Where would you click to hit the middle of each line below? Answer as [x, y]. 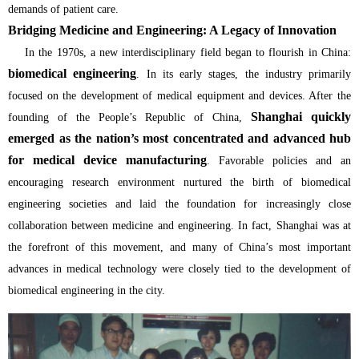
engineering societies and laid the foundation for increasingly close [179, 204]
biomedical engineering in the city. [87, 291]
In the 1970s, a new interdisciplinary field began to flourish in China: [179, 53]
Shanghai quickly [301, 117]
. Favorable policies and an [279, 161]
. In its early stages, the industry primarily [244, 75]
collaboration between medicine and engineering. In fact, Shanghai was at [179, 226]
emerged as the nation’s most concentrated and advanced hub [179, 139]
